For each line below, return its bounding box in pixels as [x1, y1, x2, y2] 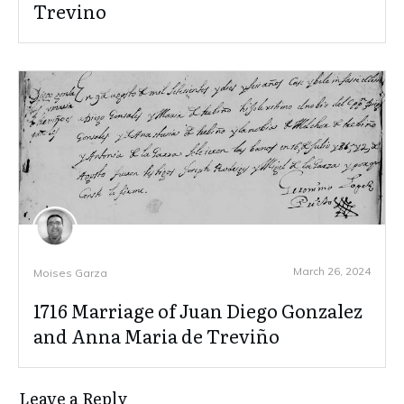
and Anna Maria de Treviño [33, 321, 280, 349]
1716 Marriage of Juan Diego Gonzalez [33, 296, 363, 324]
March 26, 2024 [293, 263, 371, 278]
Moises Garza [33, 265, 107, 280]
